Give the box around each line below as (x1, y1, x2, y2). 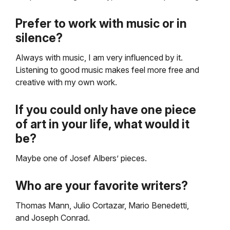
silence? (15, 31, 65, 46)
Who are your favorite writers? (15, 179, 188, 194)
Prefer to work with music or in (15, 16, 187, 31)
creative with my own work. (15, 77, 117, 88)
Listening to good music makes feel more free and (15, 65, 199, 75)
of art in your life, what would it (15, 117, 189, 132)
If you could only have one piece (15, 103, 196, 118)
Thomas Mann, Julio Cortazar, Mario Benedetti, (15, 200, 189, 211)
